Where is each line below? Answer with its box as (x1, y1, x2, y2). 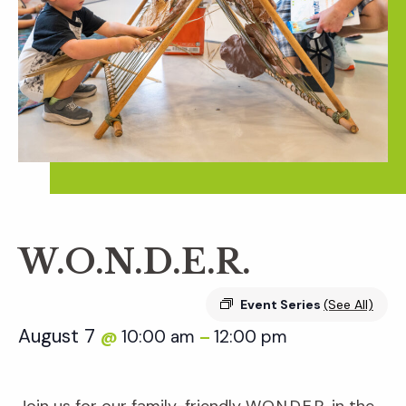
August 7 (18, 324, 101, 350)
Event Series (240, 296, 324, 314)
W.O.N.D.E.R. (18, 242, 251, 284)
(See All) (324, 296, 373, 314)
